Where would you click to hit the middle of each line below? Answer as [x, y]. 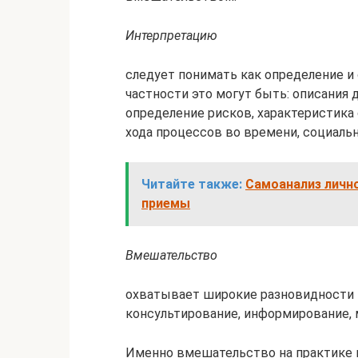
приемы [166, 204]
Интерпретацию [171, 36]
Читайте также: [192, 185]
